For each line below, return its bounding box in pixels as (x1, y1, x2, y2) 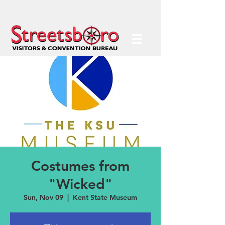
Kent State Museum (73, 193, 137, 202)
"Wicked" (48, 175, 113, 192)
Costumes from (31, 157, 130, 174)
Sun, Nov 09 (24, 193, 63, 202)
